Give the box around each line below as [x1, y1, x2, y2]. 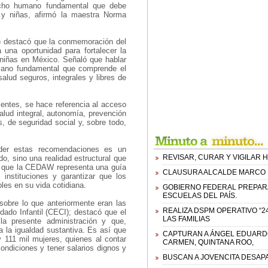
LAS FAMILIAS [163, 215, 210, 223]
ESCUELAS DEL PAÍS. [163, 191, 237, 200]
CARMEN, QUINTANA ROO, [163, 238, 254, 246]
